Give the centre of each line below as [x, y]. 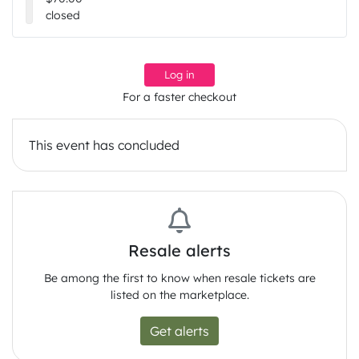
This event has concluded [104, 145]
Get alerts [179, 331]
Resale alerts [179, 251]
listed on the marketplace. [179, 295]
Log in [179, 75]
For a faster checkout [179, 97]
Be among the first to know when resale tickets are [179, 278]
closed [63, 16]
